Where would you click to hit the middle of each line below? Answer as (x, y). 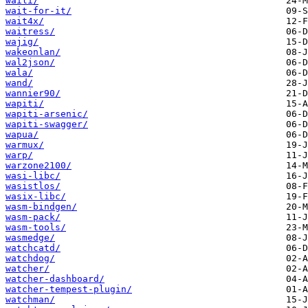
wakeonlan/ (33, 52)
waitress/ (30, 32)
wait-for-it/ (38, 11)
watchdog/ (30, 258)
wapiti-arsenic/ (47, 114)
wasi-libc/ (33, 176)
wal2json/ (30, 63)
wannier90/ (33, 93)
